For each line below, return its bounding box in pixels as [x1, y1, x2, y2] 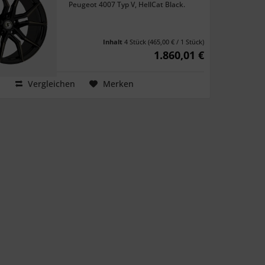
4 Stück [124, 37, 148, 47]
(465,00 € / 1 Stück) [148, 37, 204, 47]
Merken [102, 78, 134, 90]
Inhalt [103, 37, 124, 47]
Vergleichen [25, 78, 75, 90]
